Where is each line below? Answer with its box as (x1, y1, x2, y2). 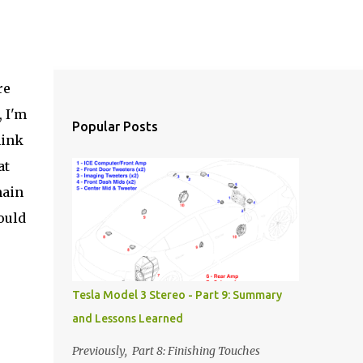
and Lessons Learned (71, 312, 183, 325)
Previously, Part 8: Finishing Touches (71, 344, 260, 358)
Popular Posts (71, 119, 158, 134)
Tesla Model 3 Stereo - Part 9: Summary (71, 288, 282, 301)
